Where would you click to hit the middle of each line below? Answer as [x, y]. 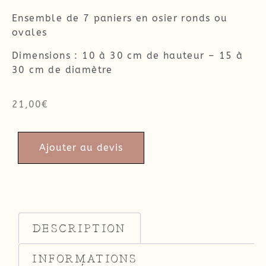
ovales [30, 33]
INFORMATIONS [85, 258]
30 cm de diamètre [62, 69]
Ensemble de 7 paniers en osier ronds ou [120, 18]
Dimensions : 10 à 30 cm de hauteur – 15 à [128, 55]
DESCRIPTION [79, 228]
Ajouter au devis [81, 148]
